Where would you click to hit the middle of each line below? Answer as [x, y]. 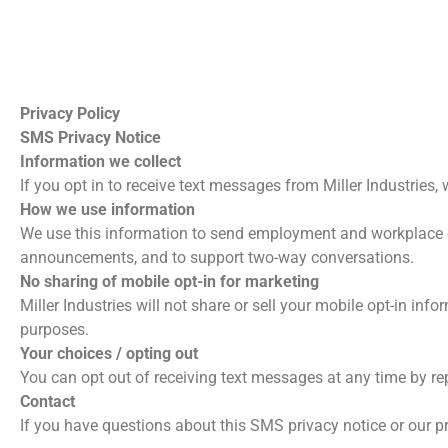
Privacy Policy [72, 113]
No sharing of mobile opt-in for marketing [169, 281]
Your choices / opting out [109, 353]
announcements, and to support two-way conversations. [217, 257]
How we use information [107, 209]
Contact [47, 401]
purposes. [54, 329]
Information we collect [100, 161]
